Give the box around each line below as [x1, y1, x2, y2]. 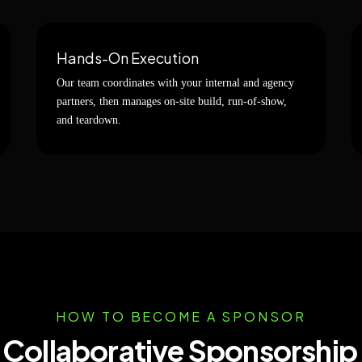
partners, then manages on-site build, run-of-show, [57, 95, 287, 107]
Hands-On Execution [57, 48, 199, 67]
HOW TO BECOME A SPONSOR [56, 308, 306, 325]
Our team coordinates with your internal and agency [57, 77, 294, 89]
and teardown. [57, 114, 121, 126]
